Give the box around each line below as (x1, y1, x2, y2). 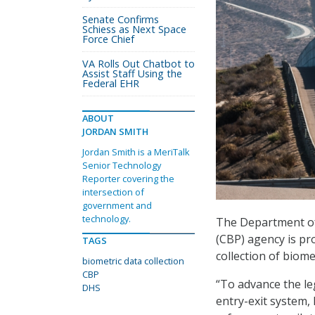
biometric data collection (82, 255, 184, 267)
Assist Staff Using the (82, 67, 182, 80)
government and (82, 199, 152, 212)
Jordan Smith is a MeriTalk (82, 146, 190, 158)
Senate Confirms (82, 13, 159, 26)
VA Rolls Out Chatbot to (82, 57, 195, 70)
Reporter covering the (82, 172, 174, 185)
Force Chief (82, 32, 134, 46)
